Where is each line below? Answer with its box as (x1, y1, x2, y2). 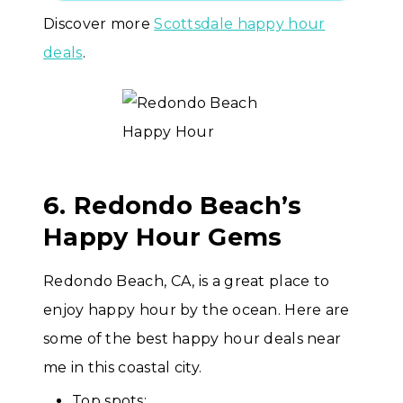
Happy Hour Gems (43, 222, 282, 253)
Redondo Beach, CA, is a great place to (43, 273, 330, 291)
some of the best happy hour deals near (43, 330, 342, 348)
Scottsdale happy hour (154, 15, 326, 33)
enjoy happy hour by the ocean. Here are (43, 301, 350, 319)
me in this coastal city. (43, 359, 202, 377)
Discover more (43, 15, 155, 33)
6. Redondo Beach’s (43, 191, 302, 221)
